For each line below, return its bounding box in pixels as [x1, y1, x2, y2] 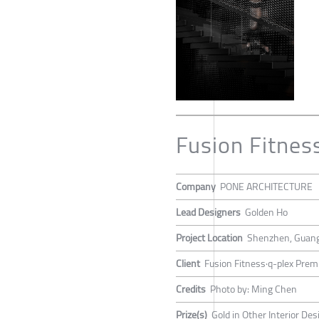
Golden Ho [245, 202, 288, 221]
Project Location [176, 228, 243, 247]
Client [176, 253, 200, 273]
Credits [176, 279, 206, 298]
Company [176, 177, 216, 196]
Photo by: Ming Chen [210, 279, 297, 298]
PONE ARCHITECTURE [220, 177, 313, 196]
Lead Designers [176, 202, 241, 221]
